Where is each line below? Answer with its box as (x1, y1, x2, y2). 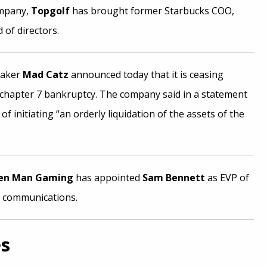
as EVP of (204, 171, 249, 184)
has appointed (73, 171, 142, 184)
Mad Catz (22, 68, 69, 81)
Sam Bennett (142, 171, 205, 184)
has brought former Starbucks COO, (69, 4, 234, 17)
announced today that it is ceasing (68, 68, 223, 81)
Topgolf (30, 4, 70, 17)
